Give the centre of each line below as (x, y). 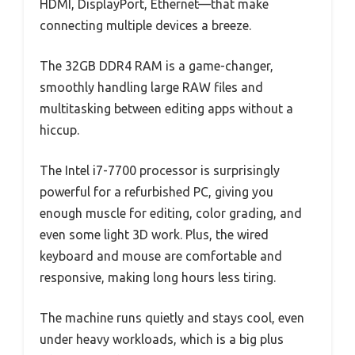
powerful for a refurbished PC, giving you (157, 192)
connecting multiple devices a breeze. (145, 26)
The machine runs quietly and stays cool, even (172, 318)
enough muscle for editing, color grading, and (171, 214)
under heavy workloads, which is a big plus (162, 340)
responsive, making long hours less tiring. (158, 278)
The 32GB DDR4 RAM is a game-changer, (157, 66)
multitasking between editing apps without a (166, 109)
